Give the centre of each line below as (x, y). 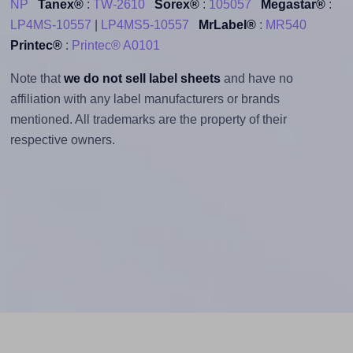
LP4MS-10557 (50, 24)
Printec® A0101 (115, 45)
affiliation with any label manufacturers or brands (145, 98)
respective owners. (62, 139)
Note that (37, 78)
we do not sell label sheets (142, 78)
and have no (256, 78)
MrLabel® (227, 24)
